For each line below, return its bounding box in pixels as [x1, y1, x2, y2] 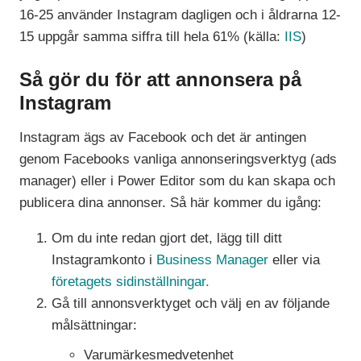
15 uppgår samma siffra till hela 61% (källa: [19, 29, 285, 45]
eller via [272, 252, 321, 268]
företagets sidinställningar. [52, 274, 210, 290]
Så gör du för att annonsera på [19, 68, 302, 91]
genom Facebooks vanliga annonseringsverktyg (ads [19, 151, 338, 168]
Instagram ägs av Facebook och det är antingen [19, 130, 307, 146]
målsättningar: [52, 317, 138, 334]
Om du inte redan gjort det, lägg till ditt [52, 230, 283, 247]
